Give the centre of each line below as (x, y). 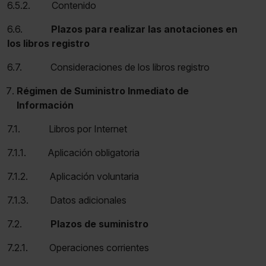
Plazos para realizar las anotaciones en (143, 29)
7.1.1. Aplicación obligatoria (73, 152)
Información (45, 105)
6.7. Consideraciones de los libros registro (108, 67)
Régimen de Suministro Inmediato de (103, 91)
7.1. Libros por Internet (67, 129)
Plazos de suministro (98, 224)
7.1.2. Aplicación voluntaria (73, 176)
